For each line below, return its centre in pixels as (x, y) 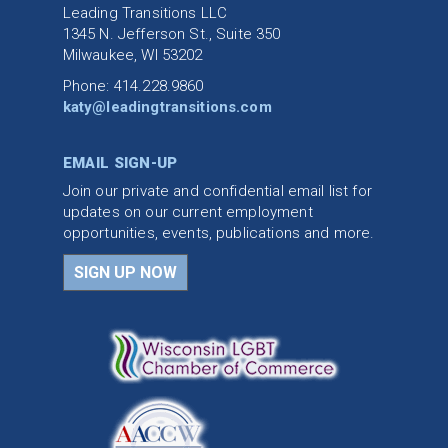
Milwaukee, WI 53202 (132, 54)
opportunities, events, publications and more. (218, 233)
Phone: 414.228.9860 (133, 85)
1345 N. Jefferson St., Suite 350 (171, 33)
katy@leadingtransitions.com (167, 106)
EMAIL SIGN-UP (120, 163)
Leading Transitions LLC (145, 12)
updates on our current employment (187, 212)
